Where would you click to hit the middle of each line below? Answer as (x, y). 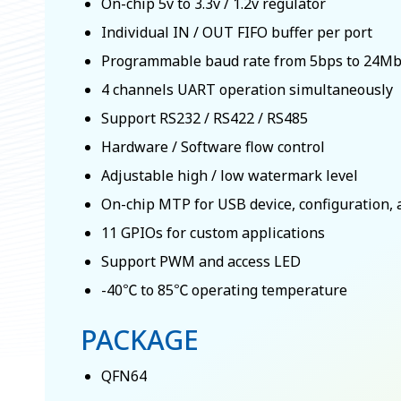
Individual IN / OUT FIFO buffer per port (237, 32)
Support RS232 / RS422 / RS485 (205, 118)
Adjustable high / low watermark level (230, 175)
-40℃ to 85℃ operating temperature (224, 290)
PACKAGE (140, 339)
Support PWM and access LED (201, 261)
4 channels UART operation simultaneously (247, 89)
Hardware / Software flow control (213, 146)
